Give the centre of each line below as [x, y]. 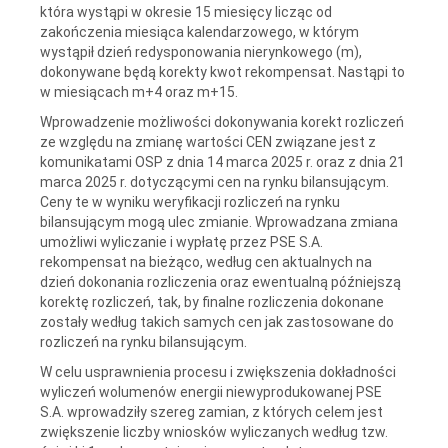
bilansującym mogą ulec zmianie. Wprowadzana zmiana [219, 221]
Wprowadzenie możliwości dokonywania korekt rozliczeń [222, 121]
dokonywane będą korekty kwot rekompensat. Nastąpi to [222, 71]
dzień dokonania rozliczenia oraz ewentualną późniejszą [220, 281]
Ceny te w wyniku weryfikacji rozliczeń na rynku [190, 201]
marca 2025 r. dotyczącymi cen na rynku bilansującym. [214, 181]
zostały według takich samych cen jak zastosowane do [217, 321]
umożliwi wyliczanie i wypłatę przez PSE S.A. [181, 241]
